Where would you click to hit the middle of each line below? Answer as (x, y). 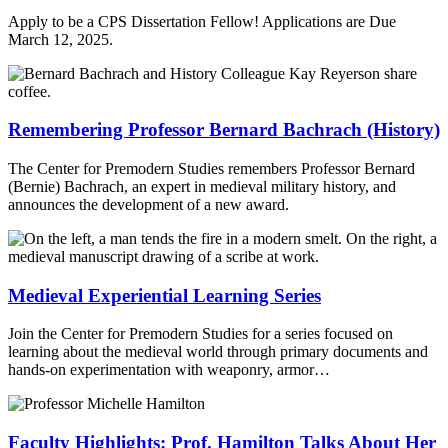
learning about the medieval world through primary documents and (218, 352)
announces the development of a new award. (148, 204)
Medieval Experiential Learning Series (164, 295)
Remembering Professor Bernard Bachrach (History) (224, 130)
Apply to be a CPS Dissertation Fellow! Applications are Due (202, 21)
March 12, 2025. (60, 39)
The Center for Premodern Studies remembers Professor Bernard (211, 168)
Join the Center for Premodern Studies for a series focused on (200, 334)
